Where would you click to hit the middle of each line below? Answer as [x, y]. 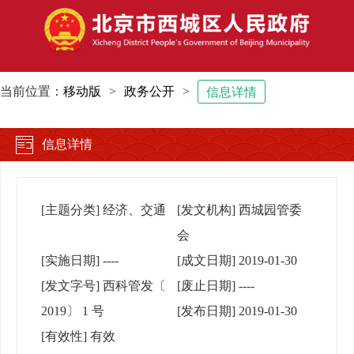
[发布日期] [206, 311]
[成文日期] [206, 261]
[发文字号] [70, 286]
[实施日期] [70, 261]
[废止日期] [206, 286]
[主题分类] [70, 210]
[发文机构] [206, 210]
